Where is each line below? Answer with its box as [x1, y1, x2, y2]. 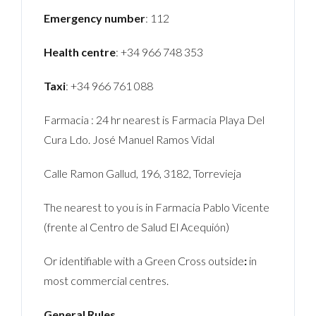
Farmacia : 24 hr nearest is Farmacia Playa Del [44, 112, 265, 126]
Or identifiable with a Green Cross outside [44, 253, 245, 267]
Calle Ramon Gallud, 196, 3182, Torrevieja [44, 166, 242, 180]
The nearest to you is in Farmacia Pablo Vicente [44, 200, 270, 214]
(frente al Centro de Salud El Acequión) [44, 219, 230, 233]
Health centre [44, 44, 116, 59]
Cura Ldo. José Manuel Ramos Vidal [44, 132, 215, 146]
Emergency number [44, 11, 146, 25]
